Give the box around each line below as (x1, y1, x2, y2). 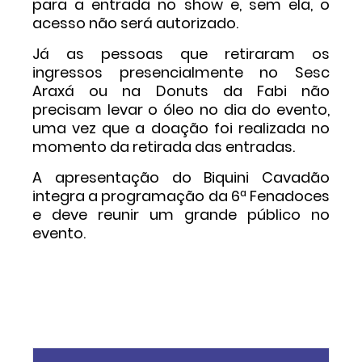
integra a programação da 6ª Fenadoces (32, 185, 330, 206)
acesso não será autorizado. (32, 12, 238, 33)
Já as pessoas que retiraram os (32, 43, 330, 64)
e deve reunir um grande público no (32, 204, 330, 225)
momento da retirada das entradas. (32, 136, 295, 157)
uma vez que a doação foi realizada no (32, 117, 330, 138)
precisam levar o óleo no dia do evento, (32, 99, 330, 120)
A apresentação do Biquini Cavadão (32, 166, 330, 187)
